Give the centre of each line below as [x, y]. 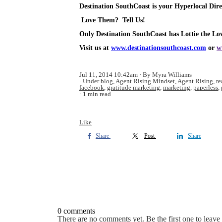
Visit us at [95, 48]
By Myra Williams [167, 75]
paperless [206, 87]
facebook [92, 87]
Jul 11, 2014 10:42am [109, 75]
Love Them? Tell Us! [112, 20]
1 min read [97, 94]
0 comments [76, 211]
